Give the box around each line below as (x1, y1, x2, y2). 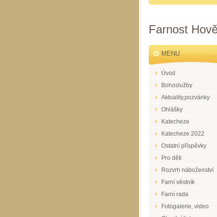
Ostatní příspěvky (161, 142, 206, 149)
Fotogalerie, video (161, 202, 209, 210)
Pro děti (161, 154, 182, 161)
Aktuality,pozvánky (161, 93, 210, 101)
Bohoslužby (161, 81, 192, 89)
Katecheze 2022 (161, 130, 204, 137)
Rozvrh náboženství (161, 166, 214, 173)
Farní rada (161, 190, 188, 198)
